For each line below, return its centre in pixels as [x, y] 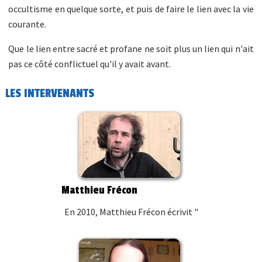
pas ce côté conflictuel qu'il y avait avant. [90, 63]
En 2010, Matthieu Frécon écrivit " [131, 211]
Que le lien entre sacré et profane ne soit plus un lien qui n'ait [131, 48]
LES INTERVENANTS [50, 93]
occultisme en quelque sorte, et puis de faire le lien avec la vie [131, 8]
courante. [27, 24]
